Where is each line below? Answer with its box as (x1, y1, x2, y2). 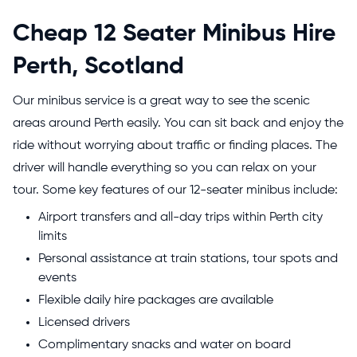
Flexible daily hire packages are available (38, 293, 277, 307)
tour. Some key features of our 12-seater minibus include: (13, 183, 338, 197)
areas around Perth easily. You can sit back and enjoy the (13, 116, 343, 130)
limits (38, 229, 73, 243)
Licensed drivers (38, 316, 130, 329)
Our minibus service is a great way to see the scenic (13, 94, 310, 108)
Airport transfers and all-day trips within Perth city (38, 210, 323, 224)
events (38, 271, 76, 284)
